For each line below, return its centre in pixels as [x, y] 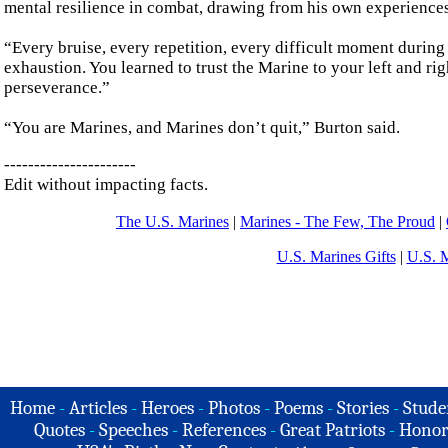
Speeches [133, 430]
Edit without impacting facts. [106, 185]
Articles [98, 408]
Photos [234, 408]
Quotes [59, 430]
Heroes [167, 408]
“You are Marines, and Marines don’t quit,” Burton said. [202, 127]
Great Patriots [332, 430]
